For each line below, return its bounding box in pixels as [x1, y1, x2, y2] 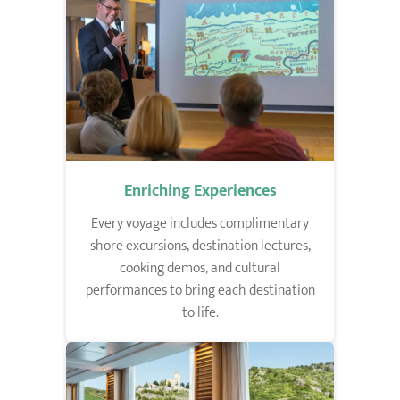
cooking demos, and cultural [120, 255, 280, 280]
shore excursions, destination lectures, [89, 233, 311, 258]
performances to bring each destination [85, 278, 315, 303]
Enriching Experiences [123, 177, 277, 204]
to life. [181, 300, 219, 325]
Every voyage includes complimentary [91, 211, 309, 236]
